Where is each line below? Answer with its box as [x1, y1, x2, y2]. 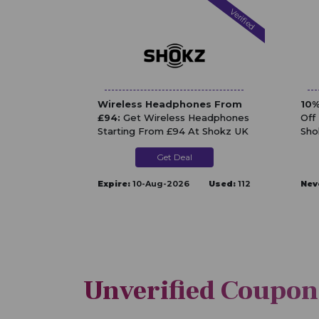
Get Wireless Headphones [120, 111, 249, 123]
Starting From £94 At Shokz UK [98, 125, 249, 137]
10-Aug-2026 [130, 178, 189, 189]
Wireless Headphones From [98, 98, 242, 110]
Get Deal [156, 151, 192, 162]
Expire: [98, 178, 130, 189]
